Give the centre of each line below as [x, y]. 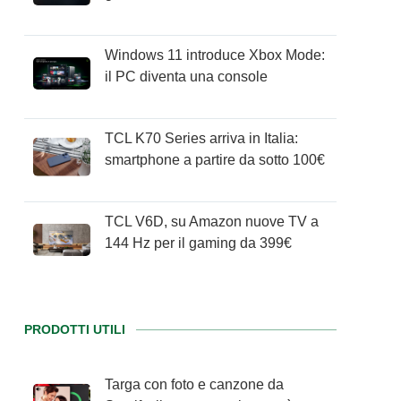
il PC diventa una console [187, 77]
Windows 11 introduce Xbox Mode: [215, 55]
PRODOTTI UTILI [75, 329]
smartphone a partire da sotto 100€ [215, 160]
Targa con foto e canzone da [195, 384]
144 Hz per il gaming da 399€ [199, 243]
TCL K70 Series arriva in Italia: [202, 138]
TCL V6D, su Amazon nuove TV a [212, 222]
